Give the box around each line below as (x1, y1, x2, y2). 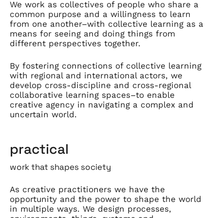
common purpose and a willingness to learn (10, 9, 191, 19)
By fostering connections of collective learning (10, 60, 201, 71)
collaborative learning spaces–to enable (10, 90, 175, 100)
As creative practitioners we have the (10, 184, 165, 194)
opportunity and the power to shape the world (10, 194, 201, 204)
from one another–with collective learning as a (10, 19, 203, 29)
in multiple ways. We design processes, (10, 203, 171, 214)
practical (10, 140, 69, 158)
